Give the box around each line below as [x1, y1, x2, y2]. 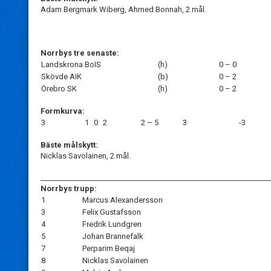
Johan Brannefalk [82, 232, 143, 241]
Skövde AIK [41, 72, 82, 82]
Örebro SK [41, 84, 77, 94]
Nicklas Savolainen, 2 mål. [41, 151, 131, 161]
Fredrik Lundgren [82, 220, 142, 229]
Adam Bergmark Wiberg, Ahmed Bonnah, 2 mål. [41, 5, 206, 15]
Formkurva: [41, 106, 85, 116]
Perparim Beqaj [82, 244, 135, 253]
